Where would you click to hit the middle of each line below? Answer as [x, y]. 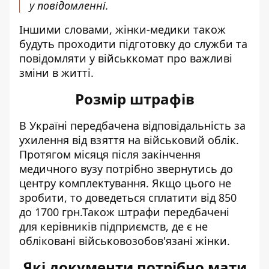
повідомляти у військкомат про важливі [126, 58]
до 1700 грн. [51, 212]
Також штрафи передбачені [156, 212]
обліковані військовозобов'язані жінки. [125, 241]
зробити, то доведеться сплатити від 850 [128, 198]
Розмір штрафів [134, 99]
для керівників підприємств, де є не [113, 226]
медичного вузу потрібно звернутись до [126, 169]
